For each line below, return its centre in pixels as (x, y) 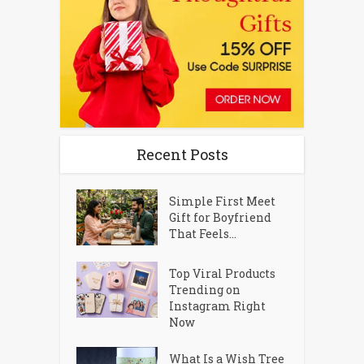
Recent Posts (182, 154)
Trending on (205, 289)
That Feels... (203, 233)
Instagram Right (218, 305)
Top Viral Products (223, 273)
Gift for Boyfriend (221, 217)
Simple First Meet (223, 201)
